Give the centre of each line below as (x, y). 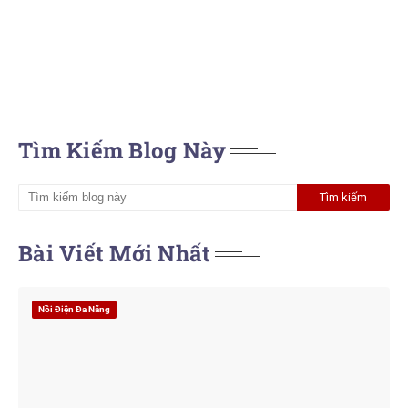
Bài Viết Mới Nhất (115, 253)
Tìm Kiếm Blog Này (122, 150)
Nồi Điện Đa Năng (74, 309)
